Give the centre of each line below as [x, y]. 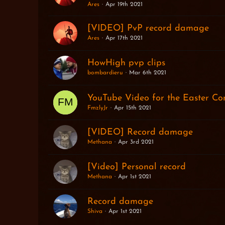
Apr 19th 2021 [124, 5]
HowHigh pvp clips [126, 63]
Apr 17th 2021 [124, 38]
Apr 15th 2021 [132, 108]
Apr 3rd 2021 [136, 142]
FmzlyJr [97, 108]
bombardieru [105, 73]
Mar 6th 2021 [147, 73]
